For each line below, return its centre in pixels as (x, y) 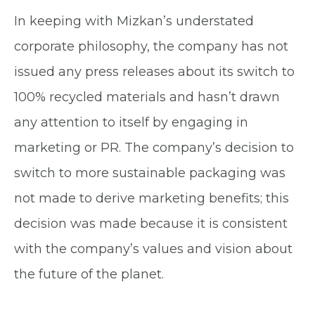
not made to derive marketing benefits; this (152, 198)
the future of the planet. (89, 274)
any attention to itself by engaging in (131, 122)
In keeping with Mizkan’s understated (134, 21)
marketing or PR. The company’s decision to (154, 147)
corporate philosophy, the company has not (151, 46)
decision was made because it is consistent (151, 223)
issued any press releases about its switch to (154, 71)
